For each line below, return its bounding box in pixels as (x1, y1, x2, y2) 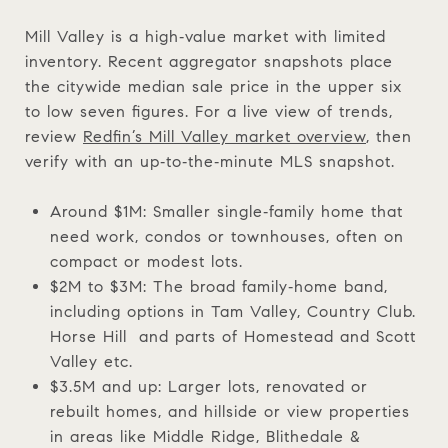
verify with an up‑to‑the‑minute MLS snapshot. (25, 151, 395, 171)
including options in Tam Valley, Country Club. (49, 301, 416, 321)
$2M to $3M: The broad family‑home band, (49, 276, 388, 296)
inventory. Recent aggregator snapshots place (25, 51, 393, 71)
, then (366, 126, 412, 146)
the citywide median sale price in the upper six (25, 76, 402, 96)
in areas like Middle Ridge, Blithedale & (49, 426, 361, 446)
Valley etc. (49, 351, 133, 371)
